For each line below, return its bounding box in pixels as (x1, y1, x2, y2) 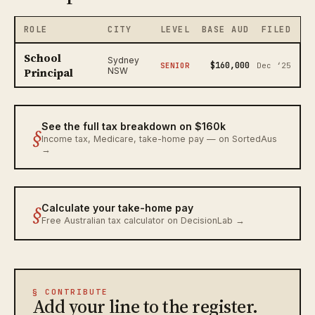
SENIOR (160, 60, 190, 70)
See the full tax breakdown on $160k (41, 120, 226, 132)
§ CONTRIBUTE (32, 286, 108, 297)
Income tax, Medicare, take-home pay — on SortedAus (41, 133, 277, 144)
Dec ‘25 (257, 60, 292, 70)
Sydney (108, 54, 140, 65)
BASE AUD (201, 24, 250, 35)
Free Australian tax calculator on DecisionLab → (41, 214, 245, 226)
